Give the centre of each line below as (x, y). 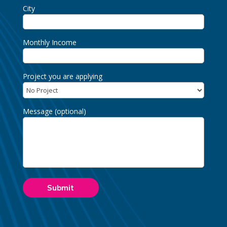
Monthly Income (49, 42)
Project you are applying (62, 76)
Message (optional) (54, 111)
